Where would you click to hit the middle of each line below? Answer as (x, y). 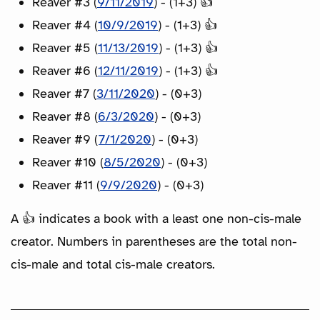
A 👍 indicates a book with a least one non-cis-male (156, 218)
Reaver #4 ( (65, 25)
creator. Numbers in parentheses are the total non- (154, 241)
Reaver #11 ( (66, 185)
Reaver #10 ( (68, 162)
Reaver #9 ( (65, 139)
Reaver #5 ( (65, 47)
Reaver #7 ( (64, 93)
